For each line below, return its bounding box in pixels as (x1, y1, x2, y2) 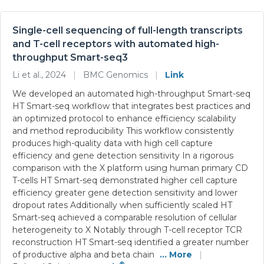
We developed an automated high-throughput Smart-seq (12, 88, 250, 99)
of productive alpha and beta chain (12, 249, 157, 260)
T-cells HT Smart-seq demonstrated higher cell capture (12, 174, 237, 186)
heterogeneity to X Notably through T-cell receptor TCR (12, 224, 242, 235)
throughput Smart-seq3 (12, 51, 128, 63)
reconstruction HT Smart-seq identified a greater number (12, 236, 249, 247)
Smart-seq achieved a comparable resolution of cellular (12, 212, 237, 223)
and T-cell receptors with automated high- (12, 38, 219, 49)
